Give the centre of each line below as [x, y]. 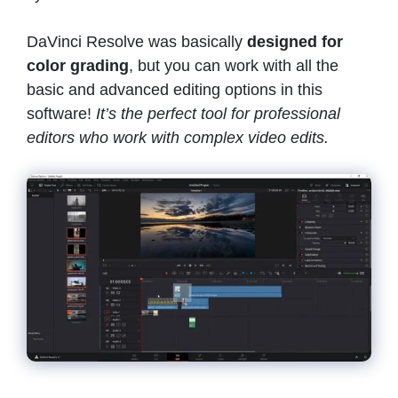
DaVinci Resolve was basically [135, 42]
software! [61, 114]
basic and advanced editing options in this [175, 90]
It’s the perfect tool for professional [218, 114]
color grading [78, 66]
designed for [293, 42]
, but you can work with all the [234, 66]
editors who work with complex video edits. [180, 138]
